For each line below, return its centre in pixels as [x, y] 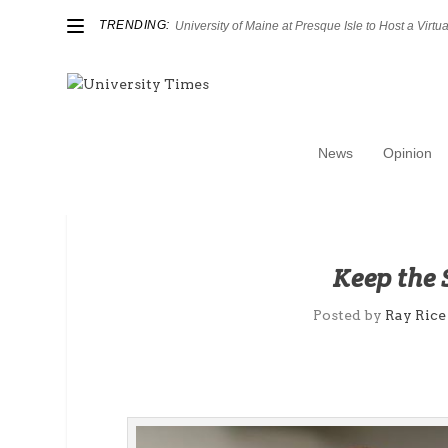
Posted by [349, 315]
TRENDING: [134, 24]
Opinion [407, 152]
